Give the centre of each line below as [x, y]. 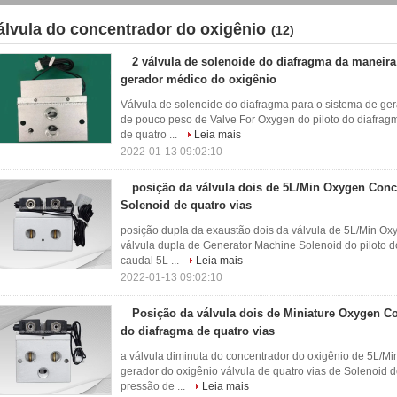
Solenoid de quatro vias [186, 205]
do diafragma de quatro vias [198, 331]
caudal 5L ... [151, 261]
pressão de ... [154, 386]
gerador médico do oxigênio [198, 79]
